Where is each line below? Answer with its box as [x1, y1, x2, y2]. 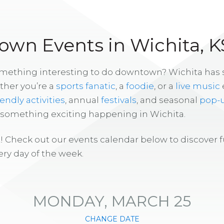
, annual [65, 94, 101, 105]
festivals [101, 94, 136, 105]
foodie [126, 80, 154, 91]
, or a [154, 80, 175, 91]
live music [175, 80, 220, 91]
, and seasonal [136, 94, 199, 105]
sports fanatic [56, 80, 115, 91]
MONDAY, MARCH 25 [33, 191, 191, 210]
